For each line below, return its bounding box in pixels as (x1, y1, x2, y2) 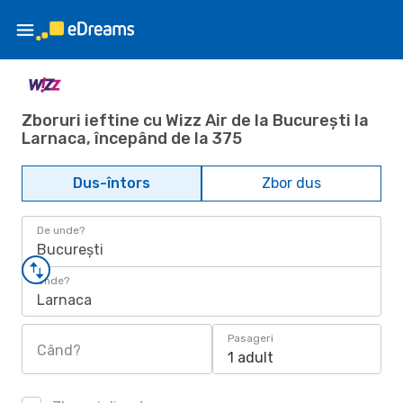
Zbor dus (262, 175, 321, 192)
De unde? (37, 224, 85, 237)
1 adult (228, 349, 273, 366)
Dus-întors (73, 175, 150, 192)
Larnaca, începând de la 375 (22, 128, 242, 148)
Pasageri (228, 332, 273, 345)
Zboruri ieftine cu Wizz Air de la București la (22, 110, 369, 130)
